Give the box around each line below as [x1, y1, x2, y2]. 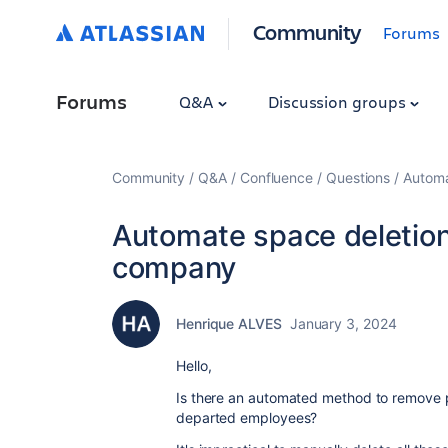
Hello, [176, 357, 212, 374]
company [112, 250, 236, 285]
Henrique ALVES [176, 315, 282, 332]
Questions [325, 169, 391, 186]
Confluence [239, 169, 314, 186]
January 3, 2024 [289, 315, 397, 332]
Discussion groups [267, 91, 410, 112]
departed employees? [176, 409, 318, 426]
